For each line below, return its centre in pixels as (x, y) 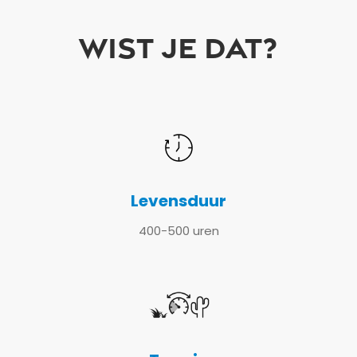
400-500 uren (178, 232)
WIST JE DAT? (178, 46)
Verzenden (178, 135)
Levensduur (178, 202)
